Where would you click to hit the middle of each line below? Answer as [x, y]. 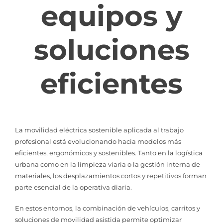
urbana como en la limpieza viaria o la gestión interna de [108, 164]
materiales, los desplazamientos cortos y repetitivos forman [111, 175]
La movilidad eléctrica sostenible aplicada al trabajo [99, 130]
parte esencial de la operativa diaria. [73, 187]
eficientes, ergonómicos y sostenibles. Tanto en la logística [109, 153]
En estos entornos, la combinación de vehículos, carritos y [108, 208]
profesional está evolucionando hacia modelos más [98, 141]
